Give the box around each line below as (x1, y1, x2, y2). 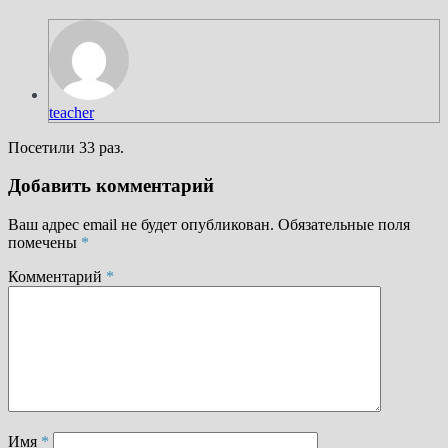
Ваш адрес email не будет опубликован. (8, 216, 274, 234)
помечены (8, 234, 81, 252)
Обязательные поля (278, 216, 410, 234)
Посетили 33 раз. (8, 138, 124, 156)
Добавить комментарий (8, 175, 214, 197)
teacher (49, 103, 94, 121)
